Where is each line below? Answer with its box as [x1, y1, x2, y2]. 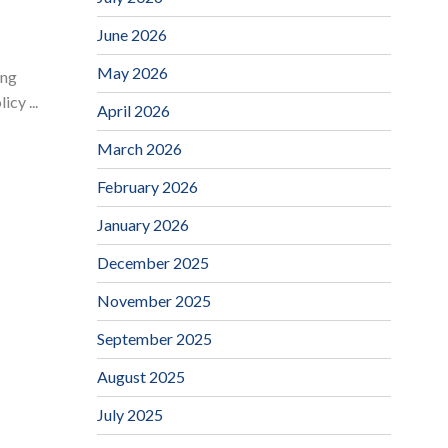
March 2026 [96, 139, 182, 159]
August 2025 [96, 367, 185, 387]
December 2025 [96, 253, 209, 273]
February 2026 [96, 177, 198, 197]
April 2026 [96, 101, 170, 121]
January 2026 [96, 215, 189, 235]
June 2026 [96, 25, 167, 45]
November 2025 [96, 291, 211, 311]
